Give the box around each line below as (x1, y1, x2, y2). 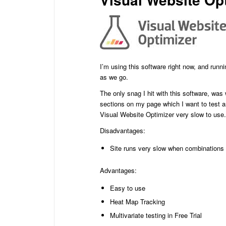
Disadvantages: (100, 126, 145, 136)
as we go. (100, 72, 128, 82)
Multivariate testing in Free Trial (110, 210, 202, 220)
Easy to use (110, 183, 145, 193)
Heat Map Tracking (110, 197, 165, 207)
